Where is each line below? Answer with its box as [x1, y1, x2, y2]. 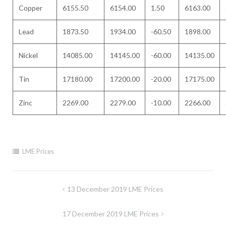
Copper [19, 4, 43, 12]
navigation [12, 196, 65, 210]
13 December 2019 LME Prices [67, 184, 164, 193]
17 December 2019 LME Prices [62, 209, 159, 218]
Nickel [19, 51, 38, 60]
